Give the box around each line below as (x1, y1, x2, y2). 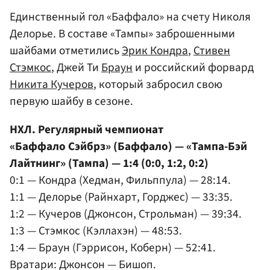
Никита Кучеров (10, 76, 93, 93)
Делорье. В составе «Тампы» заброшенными (10, 25, 235, 43)
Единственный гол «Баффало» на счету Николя (10, 8, 251, 26)
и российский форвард (133, 59, 254, 77)
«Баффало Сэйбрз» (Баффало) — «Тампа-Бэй (10, 138, 247, 155)
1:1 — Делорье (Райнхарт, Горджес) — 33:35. (10, 189, 233, 206)
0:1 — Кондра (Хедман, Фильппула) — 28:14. (10, 172, 231, 189)
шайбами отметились (10, 42, 122, 60)
